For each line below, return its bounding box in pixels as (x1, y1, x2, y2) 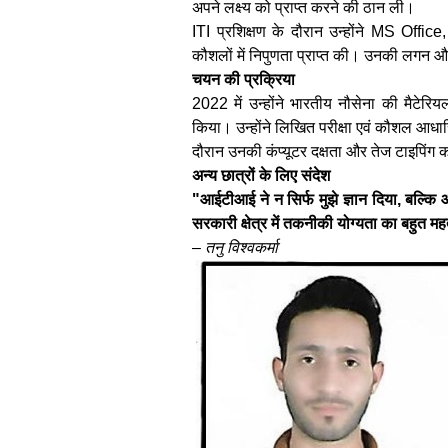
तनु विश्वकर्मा (205, 238, 278, 256)
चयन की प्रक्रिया (192, 70, 295, 88)
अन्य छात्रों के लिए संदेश (192, 166, 330, 184)
